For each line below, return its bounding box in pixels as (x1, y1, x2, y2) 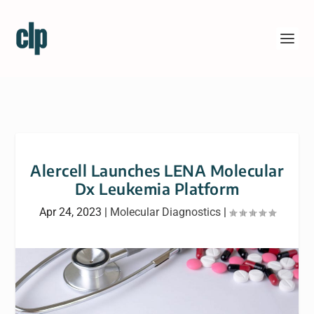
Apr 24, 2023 (39, 205, 102, 219)
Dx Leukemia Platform (74, 179, 240, 198)
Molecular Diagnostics (109, 205, 221, 219)
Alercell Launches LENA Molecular (30, 161, 284, 180)
